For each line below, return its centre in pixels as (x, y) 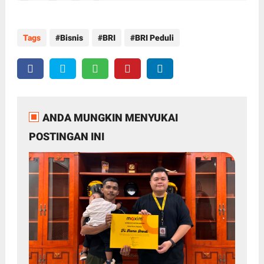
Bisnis (71, 37)
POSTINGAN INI (66, 136)
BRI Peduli (154, 37)
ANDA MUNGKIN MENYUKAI (110, 117)
